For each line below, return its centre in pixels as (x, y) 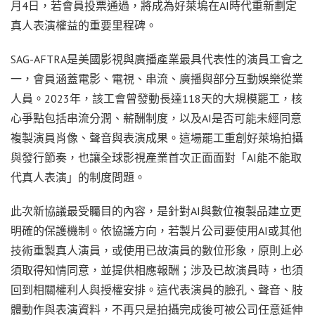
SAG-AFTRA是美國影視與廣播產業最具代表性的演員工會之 (157, 59)
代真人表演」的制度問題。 (78, 177)
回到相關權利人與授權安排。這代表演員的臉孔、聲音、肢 (157, 289)
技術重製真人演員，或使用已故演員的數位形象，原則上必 (157, 250)
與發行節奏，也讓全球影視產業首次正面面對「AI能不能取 (156, 157)
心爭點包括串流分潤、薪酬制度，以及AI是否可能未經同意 (156, 118)
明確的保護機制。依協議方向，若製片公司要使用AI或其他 (156, 230)
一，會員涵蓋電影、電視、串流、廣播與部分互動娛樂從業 (157, 78)
